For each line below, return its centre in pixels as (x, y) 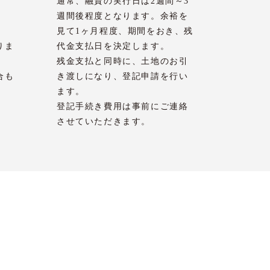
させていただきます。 (104, 121)
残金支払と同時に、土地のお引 (123, 61)
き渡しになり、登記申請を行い (123, 76)
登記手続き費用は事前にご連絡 (123, 106)
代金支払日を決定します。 (113, 46)
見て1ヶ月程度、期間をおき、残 (125, 31)
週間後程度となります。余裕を (123, 16)
